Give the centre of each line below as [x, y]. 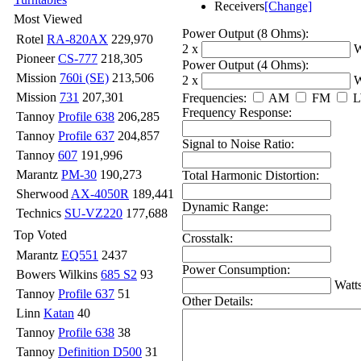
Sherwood [44, 194]
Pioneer [37, 58]
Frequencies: [214, 98]
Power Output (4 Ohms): [245, 64]
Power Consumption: [236, 269]
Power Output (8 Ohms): [245, 33]
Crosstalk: [207, 238]
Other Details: [218, 301]
